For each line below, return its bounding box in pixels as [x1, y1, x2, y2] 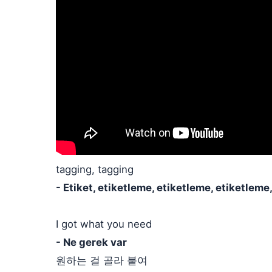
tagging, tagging [56, 163, 134, 175]
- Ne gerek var [56, 236, 127, 248]
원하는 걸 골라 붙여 [56, 254, 148, 267]
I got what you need [56, 218, 152, 230]
